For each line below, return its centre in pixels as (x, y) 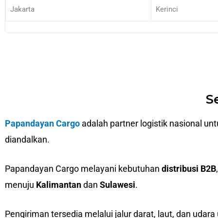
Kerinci (167, 9)
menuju (20, 184)
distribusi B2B (189, 168)
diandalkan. (27, 139)
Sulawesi (118, 184)
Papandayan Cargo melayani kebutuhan (83, 168)
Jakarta (22, 9)
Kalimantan (59, 184)
